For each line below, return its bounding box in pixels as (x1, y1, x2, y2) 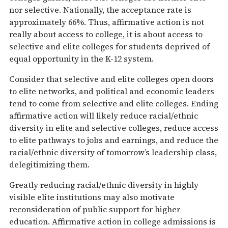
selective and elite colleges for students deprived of (9, 41, 210, 52)
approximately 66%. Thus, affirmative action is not (9, 16, 204, 28)
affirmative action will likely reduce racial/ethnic (9, 110, 198, 122)
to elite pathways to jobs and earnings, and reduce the (9, 134, 218, 146)
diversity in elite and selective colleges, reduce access (9, 122, 218, 134)
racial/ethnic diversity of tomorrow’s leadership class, (9, 147, 217, 158)
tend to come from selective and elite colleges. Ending (9, 98, 218, 109)
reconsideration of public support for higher (9, 204, 180, 215)
